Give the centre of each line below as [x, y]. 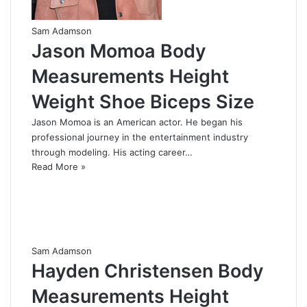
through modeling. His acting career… [112, 152]
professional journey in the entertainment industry [140, 137]
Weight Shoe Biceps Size [143, 102]
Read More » [59, 167]
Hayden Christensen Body [148, 271]
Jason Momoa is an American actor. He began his [137, 122]
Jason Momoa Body [119, 51]
